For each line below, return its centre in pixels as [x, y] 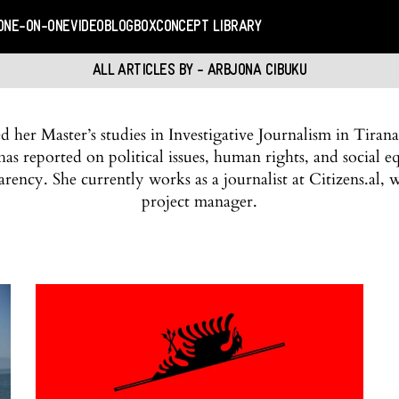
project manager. [199, 202]
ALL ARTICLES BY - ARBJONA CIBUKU [199, 71]
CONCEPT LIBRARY [208, 27]
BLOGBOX [130, 27]
